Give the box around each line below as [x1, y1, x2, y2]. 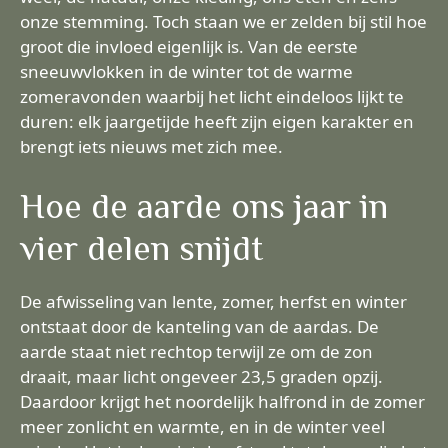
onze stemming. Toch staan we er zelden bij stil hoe [20, 10, 427, 33]
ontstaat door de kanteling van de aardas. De [20, 314, 379, 338]
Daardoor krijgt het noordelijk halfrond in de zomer [20, 389, 425, 413]
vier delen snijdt [20, 227, 263, 268]
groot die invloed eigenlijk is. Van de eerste [20, 35, 358, 58]
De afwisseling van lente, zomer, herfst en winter [20, 289, 407, 313]
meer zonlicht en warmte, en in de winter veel [20, 414, 385, 438]
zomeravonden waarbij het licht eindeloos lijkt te [20, 85, 404, 108]
